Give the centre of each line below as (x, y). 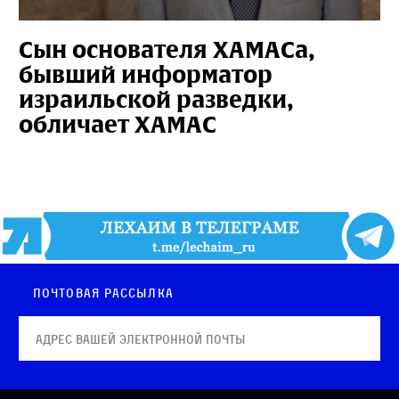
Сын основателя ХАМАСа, (167, 49)
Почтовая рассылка (103, 293)
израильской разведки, (156, 99)
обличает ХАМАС (118, 124)
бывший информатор (146, 74)
